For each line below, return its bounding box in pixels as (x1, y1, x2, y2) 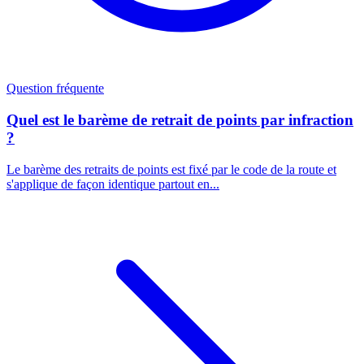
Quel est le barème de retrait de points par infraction (6, 110, 353, 128)
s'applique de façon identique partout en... (6, 176, 219, 191)
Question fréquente (6, 81, 104, 96)
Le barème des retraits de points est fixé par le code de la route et (6, 162, 336, 176)
